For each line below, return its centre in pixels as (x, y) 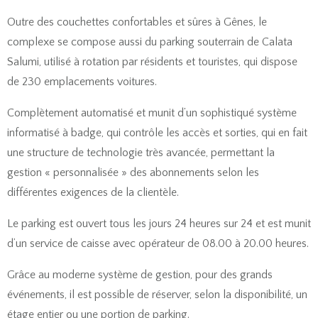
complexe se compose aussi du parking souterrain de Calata (150, 42)
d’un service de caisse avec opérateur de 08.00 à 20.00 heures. (158, 244)
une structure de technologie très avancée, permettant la (141, 153)
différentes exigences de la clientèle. (93, 193)
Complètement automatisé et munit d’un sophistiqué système (152, 113)
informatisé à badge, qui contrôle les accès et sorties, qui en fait (157, 133)
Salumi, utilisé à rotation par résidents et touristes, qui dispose (152, 62)
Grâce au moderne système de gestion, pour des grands (140, 275)
